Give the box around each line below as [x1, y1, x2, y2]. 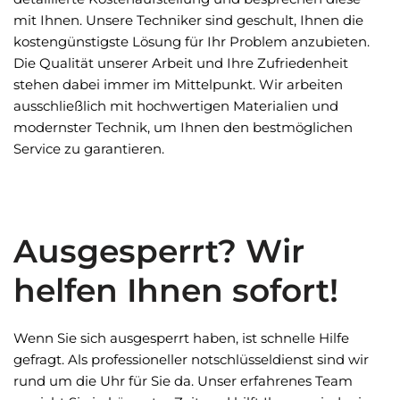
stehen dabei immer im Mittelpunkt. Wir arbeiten [13, 76, 343, 93]
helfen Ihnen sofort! [13, 271, 338, 310]
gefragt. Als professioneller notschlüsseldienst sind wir [13, 351, 369, 368]
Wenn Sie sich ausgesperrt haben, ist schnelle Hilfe [13, 329, 349, 346]
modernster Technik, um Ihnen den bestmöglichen [13, 119, 353, 136]
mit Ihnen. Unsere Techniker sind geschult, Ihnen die [13, 12, 363, 29]
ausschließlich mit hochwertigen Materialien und [13, 97, 338, 114]
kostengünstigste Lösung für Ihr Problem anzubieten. [13, 33, 370, 50]
